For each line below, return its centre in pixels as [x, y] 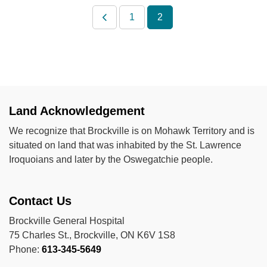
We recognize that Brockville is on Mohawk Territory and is [132, 131]
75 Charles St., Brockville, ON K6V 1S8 [92, 235]
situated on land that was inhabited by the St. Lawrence [125, 145]
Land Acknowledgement [77, 111]
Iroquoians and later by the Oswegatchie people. [111, 159]
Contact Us [40, 201]
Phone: [25, 249]
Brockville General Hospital [67, 221]
